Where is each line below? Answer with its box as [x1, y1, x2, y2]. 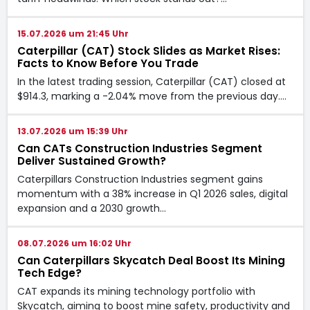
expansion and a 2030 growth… [17, 201, 166, 215]
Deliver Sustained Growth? [17, 153, 166, 168]
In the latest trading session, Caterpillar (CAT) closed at [17, 74, 286, 89]
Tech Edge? [17, 265, 82, 280]
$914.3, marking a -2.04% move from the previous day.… [17, 89, 286, 103]
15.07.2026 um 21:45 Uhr [17, 27, 129, 39]
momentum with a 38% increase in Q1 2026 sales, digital [17, 186, 288, 201]
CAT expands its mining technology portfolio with [17, 284, 255, 298]
